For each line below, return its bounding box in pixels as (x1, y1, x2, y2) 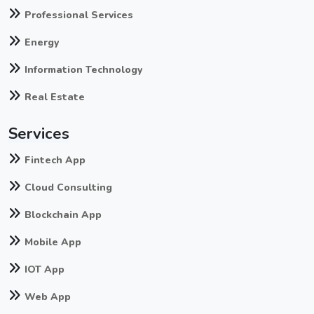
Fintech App (25, 153, 86, 168)
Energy (25, 36, 59, 50)
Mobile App (25, 235, 81, 250)
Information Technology (25, 63, 142, 77)
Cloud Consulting (25, 181, 112, 195)
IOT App (25, 263, 64, 277)
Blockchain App (25, 208, 102, 222)
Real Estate (25, 90, 85, 104)
